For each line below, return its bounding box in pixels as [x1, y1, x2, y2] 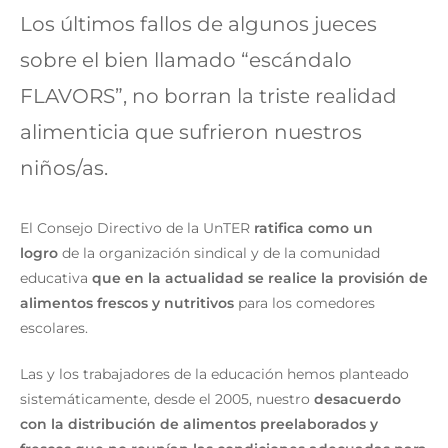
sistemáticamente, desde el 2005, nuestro [20, 389, 314, 408]
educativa [20, 268, 92, 287]
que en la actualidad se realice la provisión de [92, 268, 428, 287]
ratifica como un [254, 218, 373, 237]
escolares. [20, 318, 88, 337]
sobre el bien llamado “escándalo [20, 47, 352, 72]
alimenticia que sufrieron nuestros [20, 119, 362, 144]
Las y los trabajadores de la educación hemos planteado [20, 364, 409, 383]
